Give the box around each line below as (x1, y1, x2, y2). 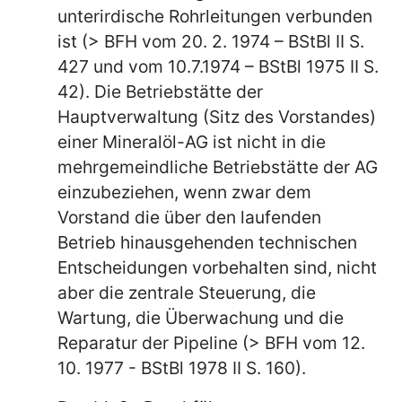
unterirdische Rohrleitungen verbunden (57, 4, 372, 27)
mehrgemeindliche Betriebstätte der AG (57, 155, 378, 178)
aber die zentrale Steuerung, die (57, 281, 316, 303)
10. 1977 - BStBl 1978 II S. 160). (57, 356, 306, 379)
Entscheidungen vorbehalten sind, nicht (57, 256, 377, 278)
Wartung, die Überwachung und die (57, 306, 344, 328)
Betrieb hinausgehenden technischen (57, 231, 357, 253)
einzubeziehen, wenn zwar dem (57, 180, 311, 203)
